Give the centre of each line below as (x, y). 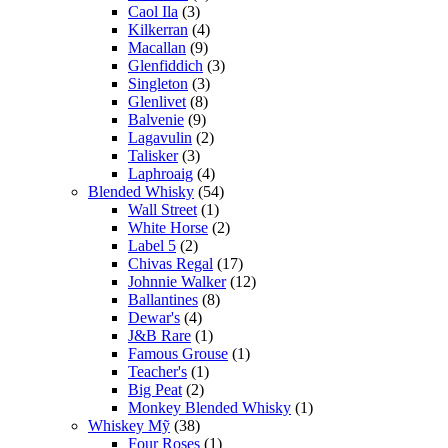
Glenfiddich (165, 65)
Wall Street (162, 209)
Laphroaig (160, 173)
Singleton (158, 83)
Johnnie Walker (177, 281)
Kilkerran (158, 29)
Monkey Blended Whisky (209, 407)
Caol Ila (153, 11)
